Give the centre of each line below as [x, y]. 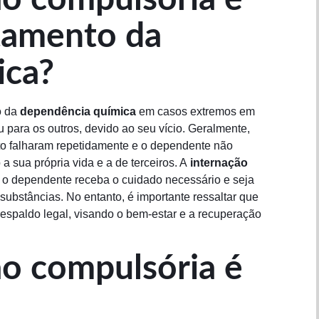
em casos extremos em [195, 111]
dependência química [78, 111]
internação [219, 162]
